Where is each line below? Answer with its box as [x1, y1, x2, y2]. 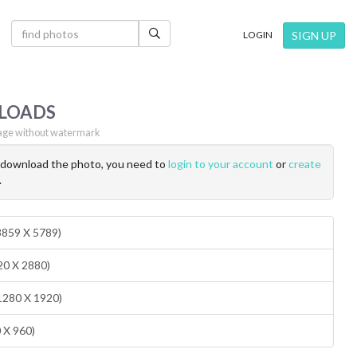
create [288, 157, 321, 171]
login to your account [168, 157, 273, 171]
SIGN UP [292, 29, 336, 42]
